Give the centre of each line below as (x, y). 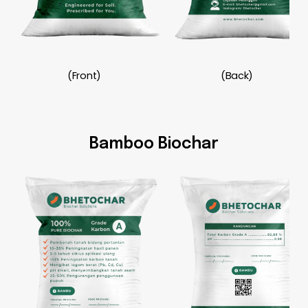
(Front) (84, 76)
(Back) (237, 76)
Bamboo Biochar (154, 144)
